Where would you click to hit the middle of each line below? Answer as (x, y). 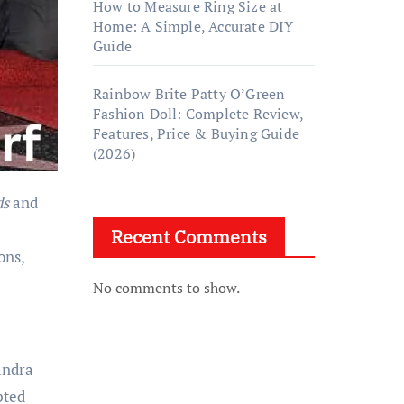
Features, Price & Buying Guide (196, 133)
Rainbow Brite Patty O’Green (189, 94)
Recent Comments (189, 237)
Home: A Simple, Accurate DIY (193, 26)
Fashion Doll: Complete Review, (198, 114)
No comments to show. (166, 288)
